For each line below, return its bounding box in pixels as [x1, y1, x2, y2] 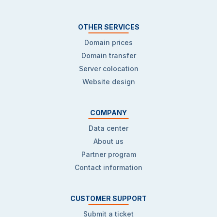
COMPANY [90, 108, 127, 117]
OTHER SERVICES [77, 23, 139, 31]
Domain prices [84, 38, 133, 46]
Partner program [81, 150, 136, 158]
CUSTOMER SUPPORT [70, 194, 147, 202]
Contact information [75, 163, 142, 171]
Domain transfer [81, 51, 136, 60]
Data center [89, 124, 128, 132]
